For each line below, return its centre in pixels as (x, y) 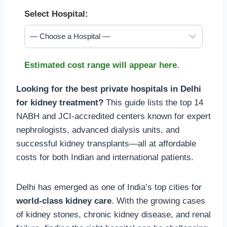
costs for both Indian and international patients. (105, 157)
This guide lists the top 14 (153, 102)
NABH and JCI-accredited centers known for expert (113, 116)
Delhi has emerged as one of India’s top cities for (109, 187)
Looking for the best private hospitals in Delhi (109, 89)
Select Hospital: (56, 14)
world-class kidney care (64, 201)
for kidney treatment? (60, 102)
